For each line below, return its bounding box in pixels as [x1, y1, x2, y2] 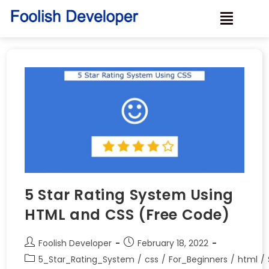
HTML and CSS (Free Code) [25, 204, 230, 225]
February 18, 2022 [138, 237, 209, 249]
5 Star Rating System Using [25, 184, 234, 205]
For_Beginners [169, 253, 228, 265]
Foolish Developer [38, 237, 112, 249]
